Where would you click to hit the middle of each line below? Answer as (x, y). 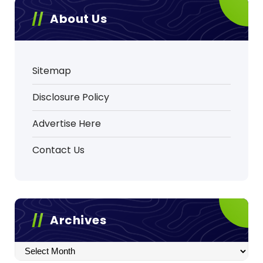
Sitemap (52, 70)
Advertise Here (67, 123)
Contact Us (58, 150)
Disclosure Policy (71, 97)
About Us (78, 18)
